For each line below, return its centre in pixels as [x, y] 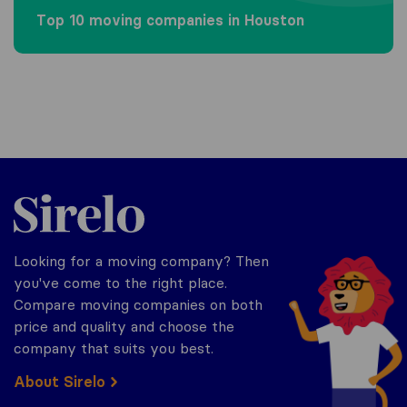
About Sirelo [60, 381]
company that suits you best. [114, 347]
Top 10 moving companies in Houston [170, 20]
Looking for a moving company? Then [141, 260]
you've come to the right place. [120, 282]
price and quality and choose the [124, 326]
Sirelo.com [47, 193]
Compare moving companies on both [138, 304]
